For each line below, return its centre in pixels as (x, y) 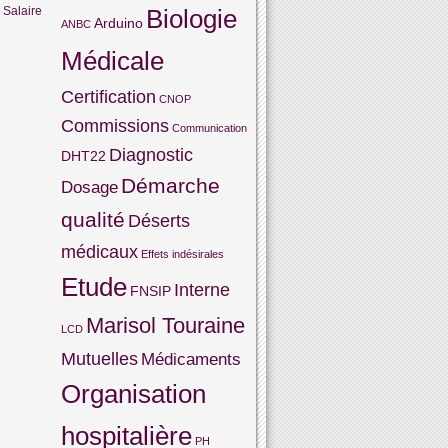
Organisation (133, 394)
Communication (209, 128)
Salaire (22, 11)
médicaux (99, 251)
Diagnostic (151, 154)
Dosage (89, 187)
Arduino (118, 23)
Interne (202, 289)
